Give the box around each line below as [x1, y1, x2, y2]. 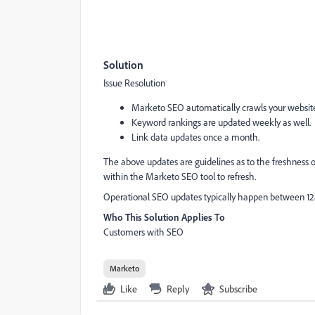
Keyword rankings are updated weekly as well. [131, 116, 311, 128]
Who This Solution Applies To [103, 211, 225, 223]
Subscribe [219, 283, 257, 295]
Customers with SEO [103, 226, 184, 238]
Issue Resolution [103, 77, 165, 89]
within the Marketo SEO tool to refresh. [103, 170, 256, 182]
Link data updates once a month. [131, 131, 259, 143]
